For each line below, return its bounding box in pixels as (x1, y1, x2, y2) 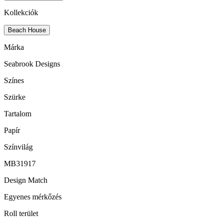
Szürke (4, 92, 25, 101)
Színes (4, 76, 24, 85)
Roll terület (4, 209, 38, 218)
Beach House (8, 26, 46, 34)
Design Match (4, 175, 47, 184)
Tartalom (4, 109, 31, 118)
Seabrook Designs (4, 59, 60, 68)
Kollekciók (4, 8, 38, 17)
